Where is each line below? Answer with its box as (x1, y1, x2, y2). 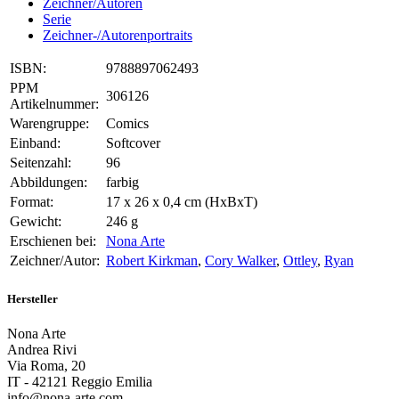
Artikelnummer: (10, 96, 99, 112)
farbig (106, 175, 139, 191)
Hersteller (7, 291, 58, 305)
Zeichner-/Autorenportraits (43, 28, 192, 44)
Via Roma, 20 (7, 357, 85, 373)
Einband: (10, 135, 61, 151)
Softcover (106, 135, 160, 151)
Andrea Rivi (7, 341, 77, 357)
